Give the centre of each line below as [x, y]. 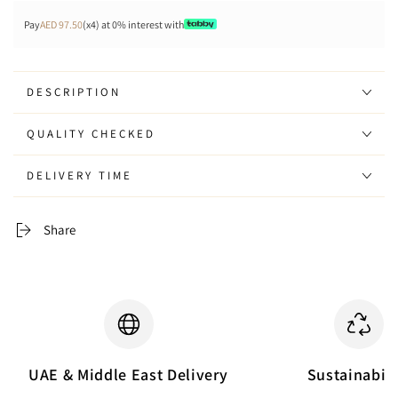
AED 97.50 [61, 24]
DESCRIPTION [74, 92]
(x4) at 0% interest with [133, 24]
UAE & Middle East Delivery [128, 374]
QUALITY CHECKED [91, 134]
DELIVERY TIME [80, 175]
